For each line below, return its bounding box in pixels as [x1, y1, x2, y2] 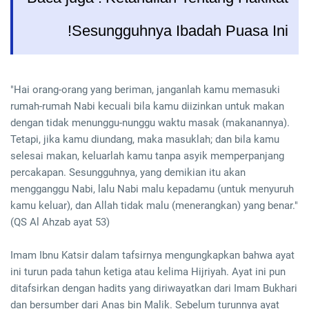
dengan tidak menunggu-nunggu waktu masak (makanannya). [10, 117, 290, 130]
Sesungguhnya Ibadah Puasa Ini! [72, 22, 288, 40]
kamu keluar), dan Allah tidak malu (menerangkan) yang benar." [10, 199, 298, 212]
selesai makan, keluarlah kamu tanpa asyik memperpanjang [10, 150, 284, 163]
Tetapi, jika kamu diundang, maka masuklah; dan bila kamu [10, 133, 279, 146]
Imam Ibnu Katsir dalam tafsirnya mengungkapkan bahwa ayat [10, 249, 295, 262]
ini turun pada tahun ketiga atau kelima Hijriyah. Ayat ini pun [10, 266, 286, 279]
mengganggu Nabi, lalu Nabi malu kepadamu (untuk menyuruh [10, 183, 294, 196]
